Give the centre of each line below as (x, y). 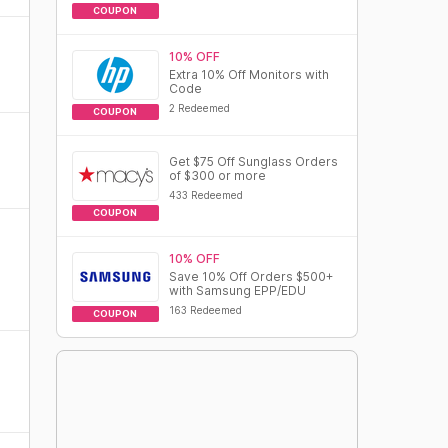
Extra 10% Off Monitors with (248, 74)
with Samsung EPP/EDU (237, 290)
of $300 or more (217, 175)
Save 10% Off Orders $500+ (250, 276)
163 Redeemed (205, 310)
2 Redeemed (199, 108)
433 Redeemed (205, 195)
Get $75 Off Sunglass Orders (253, 161)
